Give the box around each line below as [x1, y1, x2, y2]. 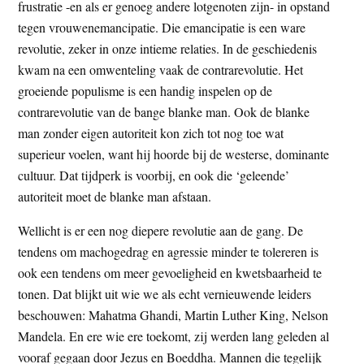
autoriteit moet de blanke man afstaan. [18, 187, 212, 205]
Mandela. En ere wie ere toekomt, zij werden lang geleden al [18, 327, 330, 344]
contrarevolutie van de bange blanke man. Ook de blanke [18, 102, 310, 120]
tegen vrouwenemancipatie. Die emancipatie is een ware [18, 18, 306, 36]
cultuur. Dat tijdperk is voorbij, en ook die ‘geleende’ [18, 166, 290, 184]
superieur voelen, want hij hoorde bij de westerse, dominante [18, 145, 330, 162]
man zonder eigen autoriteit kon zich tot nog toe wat [18, 123, 284, 141]
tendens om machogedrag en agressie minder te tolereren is [18, 242, 319, 260]
